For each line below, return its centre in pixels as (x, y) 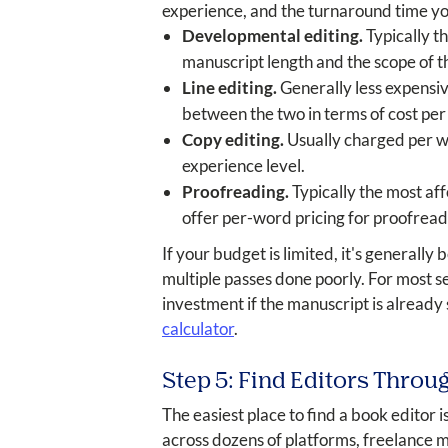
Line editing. (229, 87)
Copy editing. (233, 139)
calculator (198, 328)
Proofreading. (235, 191)
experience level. (243, 165)
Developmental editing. (272, 35)
